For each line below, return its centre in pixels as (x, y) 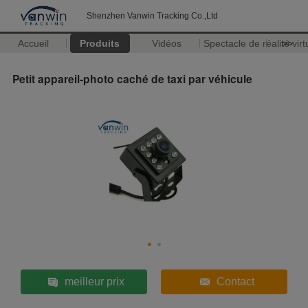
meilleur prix (95, 281)
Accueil (33, 43)
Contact (235, 281)
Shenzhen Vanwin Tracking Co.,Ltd (152, 16)
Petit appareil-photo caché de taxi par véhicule (132, 78)
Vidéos (166, 43)
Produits (100, 43)
